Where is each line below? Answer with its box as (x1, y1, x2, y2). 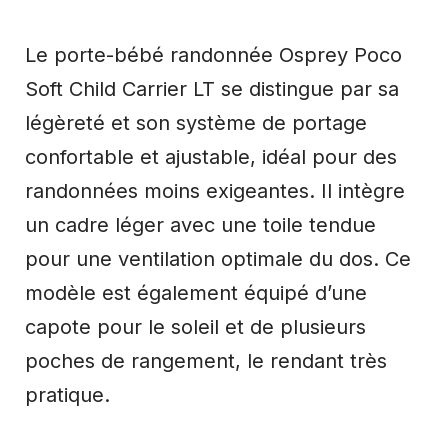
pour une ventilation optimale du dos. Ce (25, 246, 411, 271)
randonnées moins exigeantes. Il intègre (25, 178, 405, 203)
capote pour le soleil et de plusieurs (25, 314, 366, 339)
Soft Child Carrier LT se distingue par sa (25, 76, 399, 101)
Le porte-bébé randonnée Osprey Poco (25, 42, 402, 67)
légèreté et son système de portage (25, 110, 367, 135)
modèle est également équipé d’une (25, 280, 367, 305)
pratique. (25, 382, 110, 407)
